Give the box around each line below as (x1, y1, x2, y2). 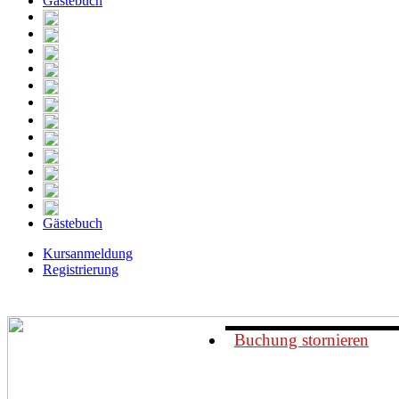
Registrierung (43, 261, 118, 277)
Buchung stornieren (234, 330, 369, 349)
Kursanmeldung (43, 245, 133, 261)
